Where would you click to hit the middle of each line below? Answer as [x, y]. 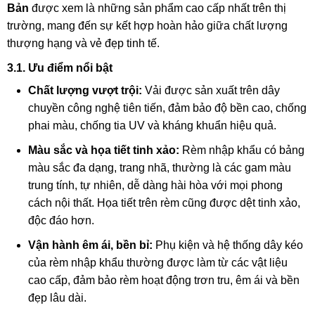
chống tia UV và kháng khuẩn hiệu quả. [177, 126]
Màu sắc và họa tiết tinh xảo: [104, 150]
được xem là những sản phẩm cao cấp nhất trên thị [157, 8]
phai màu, [53, 126]
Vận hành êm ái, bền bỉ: [90, 245]
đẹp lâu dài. [57, 298]
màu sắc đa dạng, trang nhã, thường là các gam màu [160, 168]
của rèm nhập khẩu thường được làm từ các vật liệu [158, 263]
